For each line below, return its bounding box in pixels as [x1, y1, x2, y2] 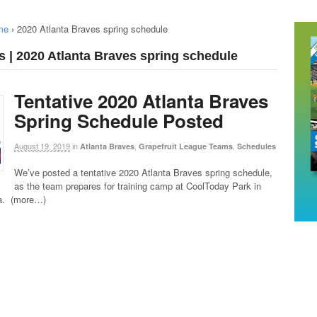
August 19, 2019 [14, 139, 70, 151]
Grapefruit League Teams [139, 140, 233, 151]
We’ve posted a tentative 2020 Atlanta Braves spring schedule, [14, 166, 272, 180]
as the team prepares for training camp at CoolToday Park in [14, 179, 261, 193]
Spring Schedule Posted [14, 107, 224, 134]
